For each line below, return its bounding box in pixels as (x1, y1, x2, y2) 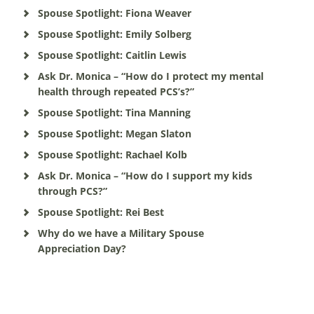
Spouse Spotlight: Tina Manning (37, 106, 191, 119)
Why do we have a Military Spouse (37, 226, 204, 240)
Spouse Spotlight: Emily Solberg (37, 27, 191, 41)
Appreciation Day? (37, 242, 132, 255)
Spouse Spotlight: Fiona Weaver (37, 6, 191, 20)
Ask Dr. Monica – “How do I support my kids (37, 169, 252, 182)
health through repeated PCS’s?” (37, 85, 194, 98)
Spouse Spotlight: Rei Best (37, 205, 164, 219)
